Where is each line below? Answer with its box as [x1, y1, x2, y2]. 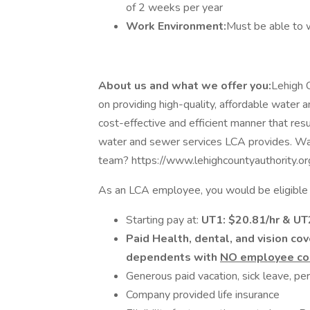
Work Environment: [126, 19, 226, 34]
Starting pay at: [126, 212, 201, 228]
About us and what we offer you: [98, 78, 271, 93]
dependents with [126, 250, 220, 265]
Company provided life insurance [126, 287, 280, 302]
